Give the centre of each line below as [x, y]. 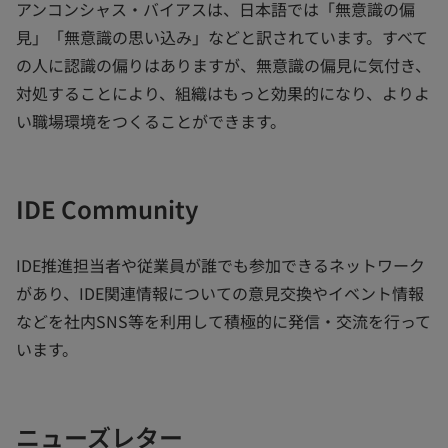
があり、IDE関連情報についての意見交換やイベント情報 [220, 293]
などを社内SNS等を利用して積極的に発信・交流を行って [223, 321]
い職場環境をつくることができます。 [151, 121]
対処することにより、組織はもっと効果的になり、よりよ [223, 93]
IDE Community [107, 209]
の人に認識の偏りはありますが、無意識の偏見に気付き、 [223, 65]
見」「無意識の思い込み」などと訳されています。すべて [222, 37]
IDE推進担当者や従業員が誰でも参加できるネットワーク [220, 265]
